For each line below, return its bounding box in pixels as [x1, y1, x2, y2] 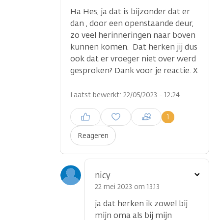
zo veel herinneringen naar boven [70, 30, 195, 41]
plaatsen [70, 119, 98, 129]
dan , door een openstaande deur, [70, 18, 193, 29]
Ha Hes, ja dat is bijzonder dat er [70, 6, 190, 17]
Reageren [78, 131, 109, 141]
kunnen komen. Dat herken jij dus [70, 42, 197, 53]
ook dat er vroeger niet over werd [70, 54, 196, 64]
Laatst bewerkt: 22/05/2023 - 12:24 [70, 90, 180, 100]
